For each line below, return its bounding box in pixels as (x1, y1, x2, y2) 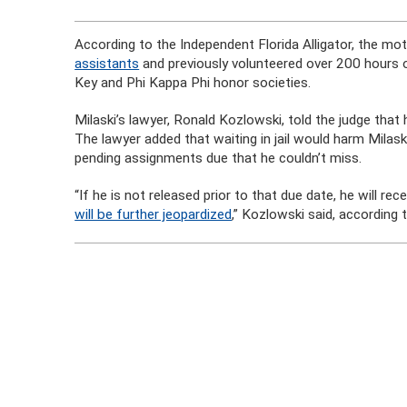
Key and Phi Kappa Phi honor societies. (74, 74, 312, 91)
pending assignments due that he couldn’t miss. (74, 150, 362, 166)
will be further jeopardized (74, 206, 233, 223)
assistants (74, 55, 140, 72)
